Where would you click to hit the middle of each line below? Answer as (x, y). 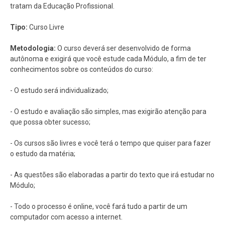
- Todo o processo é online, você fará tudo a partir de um (99, 206)
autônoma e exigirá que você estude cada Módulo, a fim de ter (108, 59)
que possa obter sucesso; (50, 122)
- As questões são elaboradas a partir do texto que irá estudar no (112, 175)
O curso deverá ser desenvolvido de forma (123, 48)
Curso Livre (47, 27)
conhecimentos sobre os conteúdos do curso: (82, 69)
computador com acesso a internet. (67, 217)
